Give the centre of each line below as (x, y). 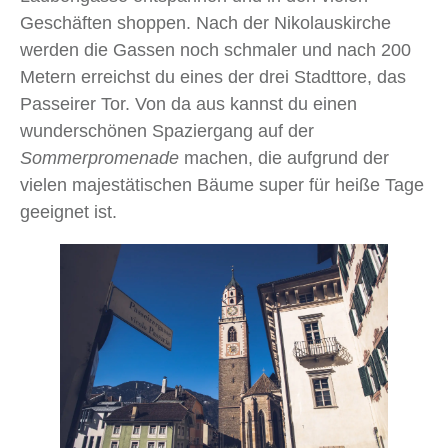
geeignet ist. (68, 212)
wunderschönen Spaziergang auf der (167, 131)
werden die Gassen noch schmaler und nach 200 (215, 50)
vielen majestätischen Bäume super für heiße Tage (222, 185)
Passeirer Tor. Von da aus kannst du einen (188, 104)
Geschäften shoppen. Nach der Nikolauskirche (205, 23)
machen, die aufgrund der (284, 158)
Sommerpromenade (99, 158)
